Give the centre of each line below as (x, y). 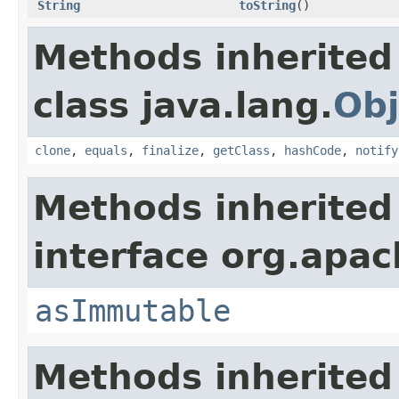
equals (106, 150)
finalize (170, 150)
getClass (241, 150)
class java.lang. (183, 105)
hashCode (313, 150)
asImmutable (133, 310)
